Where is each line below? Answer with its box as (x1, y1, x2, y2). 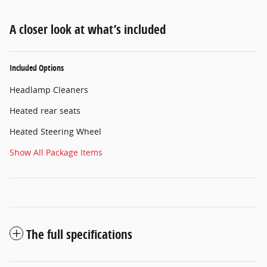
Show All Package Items (10, 146, 103, 158)
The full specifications (26, 225, 132, 243)
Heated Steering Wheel (10, 125, 101, 137)
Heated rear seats (10, 104, 80, 116)
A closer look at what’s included (10, 20, 166, 38)
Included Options (10, 61, 64, 73)
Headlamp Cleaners (10, 83, 88, 95)
